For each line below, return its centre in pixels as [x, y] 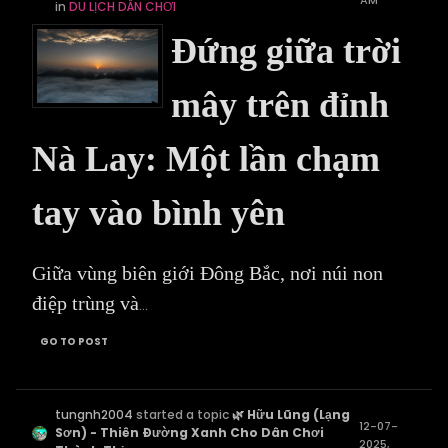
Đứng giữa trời [286, 51]
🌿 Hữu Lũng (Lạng [291, 414]
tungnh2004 [94, 414]
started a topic [183, 414]
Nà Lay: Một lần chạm [206, 159]
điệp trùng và [85, 303]
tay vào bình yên [158, 213]
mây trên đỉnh [280, 105]
